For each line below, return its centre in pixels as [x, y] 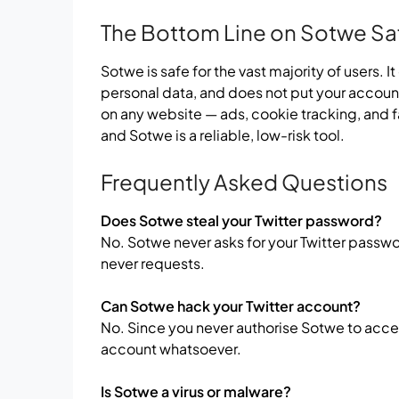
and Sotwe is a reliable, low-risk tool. [223, 134]
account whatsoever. [171, 348]
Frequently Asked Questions [244, 181]
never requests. [153, 263]
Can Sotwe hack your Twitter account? [231, 305]
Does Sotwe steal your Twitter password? [242, 220]
